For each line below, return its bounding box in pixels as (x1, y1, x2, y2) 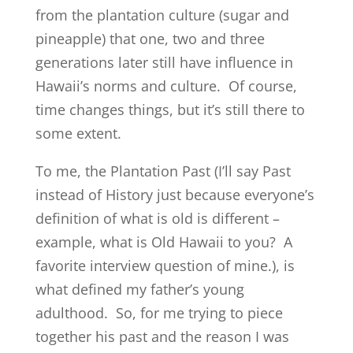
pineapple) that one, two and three (35, 29, 265, 49)
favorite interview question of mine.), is (35, 256, 295, 276)
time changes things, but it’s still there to (35, 100, 305, 120)
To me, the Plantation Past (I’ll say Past (35, 162, 291, 181)
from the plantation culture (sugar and (35, 6, 289, 25)
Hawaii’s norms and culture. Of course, (35, 76, 297, 96)
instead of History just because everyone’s (35, 185, 314, 205)
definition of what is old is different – (35, 209, 280, 229)
